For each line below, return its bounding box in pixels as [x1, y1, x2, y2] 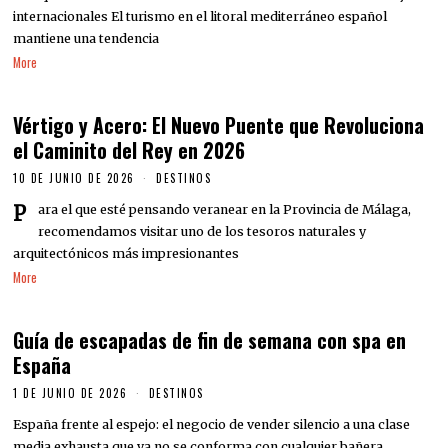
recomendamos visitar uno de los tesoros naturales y [38, 223, 367, 239]
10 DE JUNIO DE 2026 [13, 170, 135, 187]
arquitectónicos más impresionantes [13, 245, 240, 261]
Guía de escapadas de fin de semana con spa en [13, 326, 407, 356]
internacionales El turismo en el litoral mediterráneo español [13, 8, 388, 24]
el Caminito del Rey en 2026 [13, 136, 246, 166]
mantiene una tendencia [13, 30, 160, 46]
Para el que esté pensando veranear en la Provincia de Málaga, [13, 200, 27, 227]
